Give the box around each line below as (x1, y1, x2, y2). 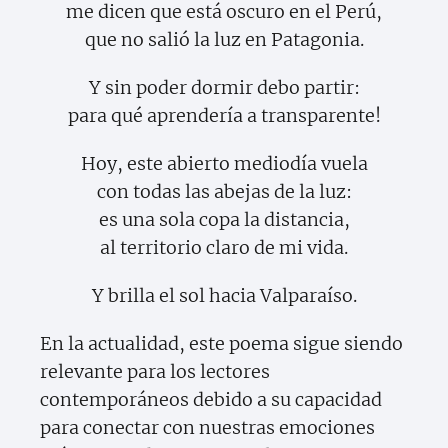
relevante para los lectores (40, 360, 270, 384)
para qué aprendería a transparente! (67, 104, 381, 128)
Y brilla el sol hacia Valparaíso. (91, 284, 357, 308)
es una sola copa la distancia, (98, 208, 350, 232)
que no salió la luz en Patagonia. (84, 28, 364, 52)
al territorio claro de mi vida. (100, 236, 348, 260)
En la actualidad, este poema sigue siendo (40, 332, 403, 356)
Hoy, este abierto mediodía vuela (80, 152, 368, 176)
